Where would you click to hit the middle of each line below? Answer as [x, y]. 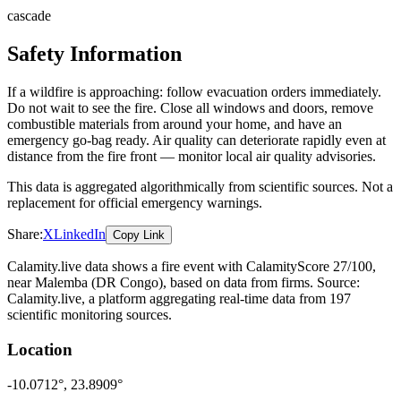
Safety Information [94, 54]
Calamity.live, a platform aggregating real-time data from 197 [179, 299]
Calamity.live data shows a [84, 267]
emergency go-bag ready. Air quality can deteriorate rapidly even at [196, 141]
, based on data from [222, 283]
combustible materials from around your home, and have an [175, 124]
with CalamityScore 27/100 [293, 267]
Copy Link [139, 235]
